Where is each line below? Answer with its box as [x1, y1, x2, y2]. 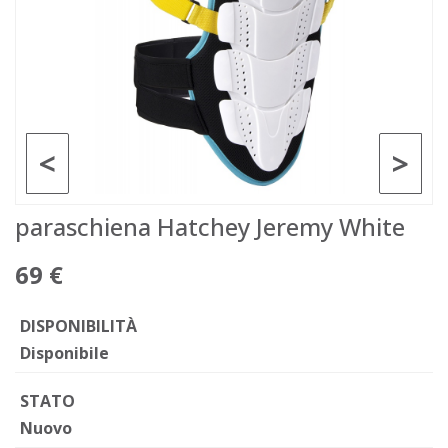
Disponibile [20, 342, 109, 364]
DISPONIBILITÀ [20, 315, 137, 337]
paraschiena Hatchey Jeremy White [15, 210, 405, 243]
